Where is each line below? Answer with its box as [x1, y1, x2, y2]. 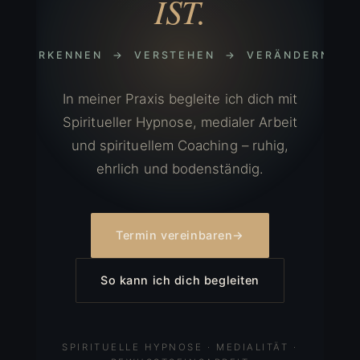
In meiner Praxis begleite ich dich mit [62, 91, 298, 107]
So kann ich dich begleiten [100, 273, 260, 287]
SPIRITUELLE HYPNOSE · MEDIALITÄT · [62, 342, 298, 353]
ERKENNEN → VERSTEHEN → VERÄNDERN [29, 49, 331, 61]
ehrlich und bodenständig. [96, 161, 264, 177]
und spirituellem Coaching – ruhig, [71, 137, 289, 153]
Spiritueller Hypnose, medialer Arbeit [63, 114, 297, 130]
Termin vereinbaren [116, 228, 233, 242]
